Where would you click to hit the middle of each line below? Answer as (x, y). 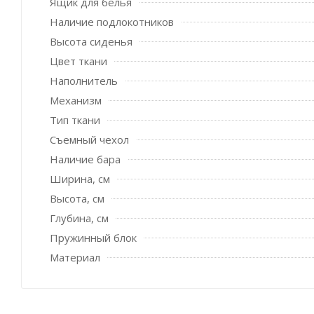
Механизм (76, 100)
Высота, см (77, 198)
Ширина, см (80, 178)
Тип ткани (75, 120)
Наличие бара (85, 159)
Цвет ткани (78, 61)
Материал (75, 257)
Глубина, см (79, 218)
